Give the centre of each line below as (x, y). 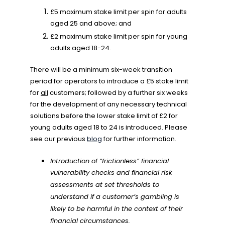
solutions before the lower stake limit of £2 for (104, 116)
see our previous (59, 139)
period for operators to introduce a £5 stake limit (109, 81)
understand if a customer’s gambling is (115, 197)
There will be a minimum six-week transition (101, 70)
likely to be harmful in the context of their (117, 209)
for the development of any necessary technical (108, 104)
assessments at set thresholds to (105, 185)
